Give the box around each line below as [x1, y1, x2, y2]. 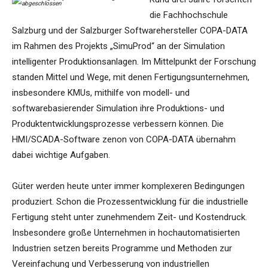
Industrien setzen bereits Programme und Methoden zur [12, 243, 232, 254]
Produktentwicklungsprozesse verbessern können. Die [12, 118, 224, 130]
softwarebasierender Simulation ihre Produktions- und [12, 103, 224, 114]
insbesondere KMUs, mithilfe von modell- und [12, 87, 190, 99]
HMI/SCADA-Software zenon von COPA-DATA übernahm [12, 134, 236, 145]
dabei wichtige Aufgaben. [12, 150, 110, 161]
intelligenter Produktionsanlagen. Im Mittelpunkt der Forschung [12, 56, 256, 68]
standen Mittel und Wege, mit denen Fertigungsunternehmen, [12, 72, 249, 83]
